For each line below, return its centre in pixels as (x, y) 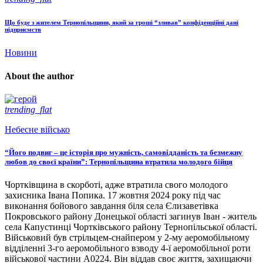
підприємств (23, 30)
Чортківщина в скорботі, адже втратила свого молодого (116, 185)
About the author (39, 76)
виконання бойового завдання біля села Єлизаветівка (112, 206)
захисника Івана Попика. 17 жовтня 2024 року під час (113, 195)
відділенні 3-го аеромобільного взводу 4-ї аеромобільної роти (128, 248)
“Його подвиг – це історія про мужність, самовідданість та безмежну (124, 153)
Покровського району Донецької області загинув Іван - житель (131, 217)
